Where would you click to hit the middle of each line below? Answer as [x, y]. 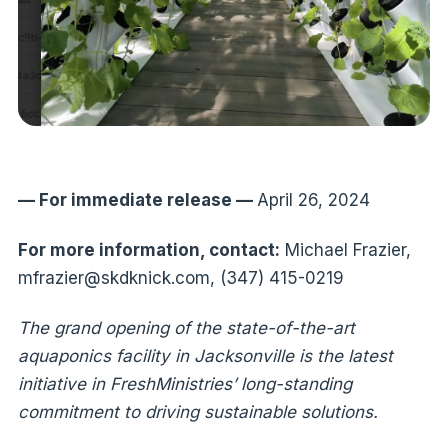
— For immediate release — [137, 200]
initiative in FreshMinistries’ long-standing [184, 384]
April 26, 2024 [313, 200]
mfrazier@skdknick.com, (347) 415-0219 [180, 278]
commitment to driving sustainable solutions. [197, 412]
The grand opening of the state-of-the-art [186, 328]
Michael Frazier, [345, 250]
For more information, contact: [148, 250]
